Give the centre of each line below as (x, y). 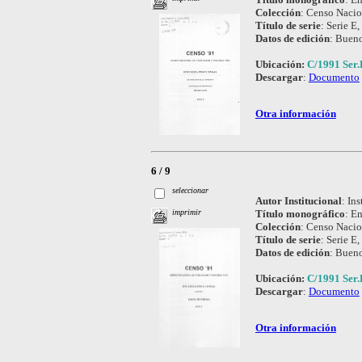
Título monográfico (300, 213)
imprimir (187, 213)
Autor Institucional (298, 200)
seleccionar (191, 190)
